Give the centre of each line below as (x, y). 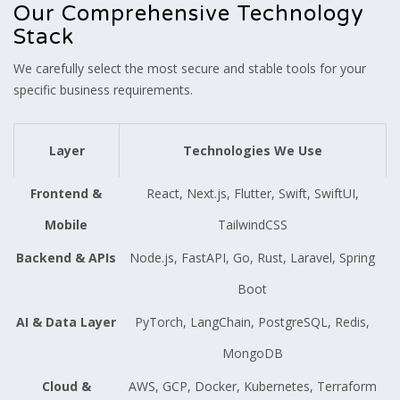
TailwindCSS (252, 224)
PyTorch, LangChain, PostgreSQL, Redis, (252, 321)
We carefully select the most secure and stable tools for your (190, 68)
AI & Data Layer (66, 321)
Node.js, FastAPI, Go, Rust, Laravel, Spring (252, 257)
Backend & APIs (66, 257)
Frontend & (66, 193)
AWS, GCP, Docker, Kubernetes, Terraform (252, 386)
